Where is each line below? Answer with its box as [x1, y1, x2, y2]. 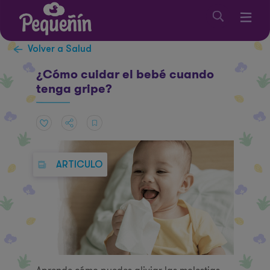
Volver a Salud [28, 43, 92, 54]
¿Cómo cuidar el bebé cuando [36, 66, 214, 83]
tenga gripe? [36, 80, 112, 97]
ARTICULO [56, 159, 102, 170]
